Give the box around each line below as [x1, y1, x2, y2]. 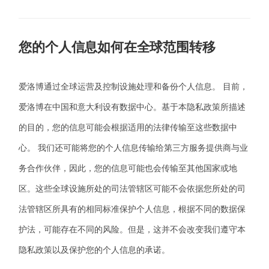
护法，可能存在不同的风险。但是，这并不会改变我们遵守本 [19, 225, 246, 234]
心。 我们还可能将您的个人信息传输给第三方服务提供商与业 [19, 143, 249, 153]
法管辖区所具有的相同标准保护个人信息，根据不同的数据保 [19, 204, 246, 214]
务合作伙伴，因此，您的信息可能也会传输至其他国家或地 [19, 163, 238, 173]
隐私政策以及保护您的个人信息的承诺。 [19, 245, 171, 255]
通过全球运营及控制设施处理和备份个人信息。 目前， [44, 82, 249, 91]
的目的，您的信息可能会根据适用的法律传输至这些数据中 [19, 122, 238, 132]
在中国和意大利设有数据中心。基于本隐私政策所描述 [44, 102, 246, 112]
